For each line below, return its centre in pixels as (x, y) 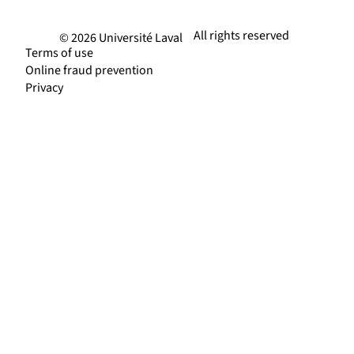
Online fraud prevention (89, 71)
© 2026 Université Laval (122, 38)
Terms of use (59, 53)
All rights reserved (241, 36)
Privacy (44, 88)
